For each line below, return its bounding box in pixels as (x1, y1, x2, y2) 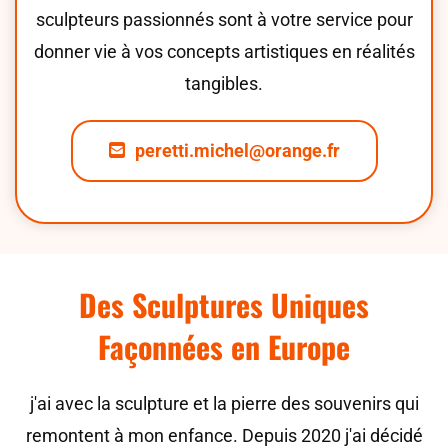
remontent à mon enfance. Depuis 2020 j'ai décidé (25, 425, 423, 446)
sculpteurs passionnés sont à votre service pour (35, 9, 413, 30)
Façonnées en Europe (98, 324, 350, 369)
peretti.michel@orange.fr (134, 140, 340, 161)
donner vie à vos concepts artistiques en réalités (33, 41, 415, 62)
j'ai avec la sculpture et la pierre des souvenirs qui (29, 393, 419, 414)
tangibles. (185, 73, 263, 94)
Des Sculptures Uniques (79, 282, 369, 327)
